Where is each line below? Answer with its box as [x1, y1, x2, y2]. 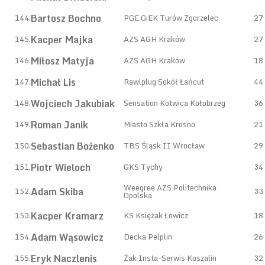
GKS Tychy [124, 160, 163, 173]
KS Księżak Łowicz [124, 209, 188, 222]
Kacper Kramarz [31, 208, 104, 224]
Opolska [124, 189, 152, 202]
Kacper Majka [31, 32, 93, 47]
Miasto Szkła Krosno [124, 118, 195, 131]
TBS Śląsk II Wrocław [124, 139, 205, 152]
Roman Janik [31, 117, 88, 132]
